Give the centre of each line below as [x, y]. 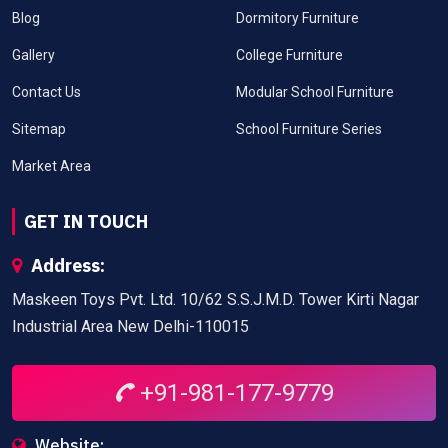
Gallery [33, 55]
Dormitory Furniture [297, 18]
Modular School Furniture [315, 92]
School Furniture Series [309, 129]
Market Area [51, 166]
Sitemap [39, 129]
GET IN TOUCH [86, 222]
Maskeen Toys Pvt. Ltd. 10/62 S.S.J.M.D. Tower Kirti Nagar [215, 300]
